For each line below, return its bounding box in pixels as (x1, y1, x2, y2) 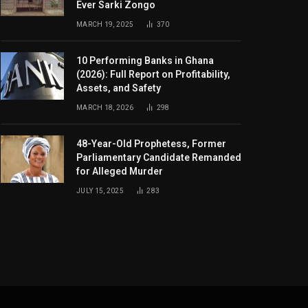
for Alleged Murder (76, 166, 163, 177)
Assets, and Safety (76, 82, 161, 93)
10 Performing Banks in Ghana (76, 55, 214, 66)
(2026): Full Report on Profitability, (76, 69, 230, 80)
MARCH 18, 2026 (76, 104, 134, 111)
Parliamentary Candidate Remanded (76, 152, 241, 163)
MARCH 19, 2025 (76, 21, 134, 28)
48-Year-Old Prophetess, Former (76, 138, 226, 149)
